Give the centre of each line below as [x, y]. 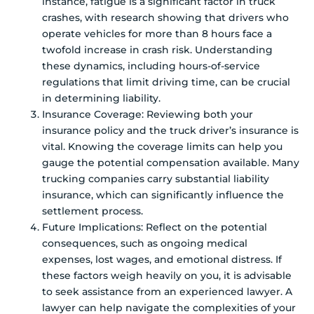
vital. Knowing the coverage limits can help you [162, 147]
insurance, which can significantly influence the [163, 195]
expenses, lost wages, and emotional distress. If [162, 260]
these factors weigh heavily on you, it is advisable [167, 276]
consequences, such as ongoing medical [145, 244]
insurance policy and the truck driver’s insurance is [170, 131]
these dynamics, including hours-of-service [151, 66]
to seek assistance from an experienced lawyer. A [167, 292]
